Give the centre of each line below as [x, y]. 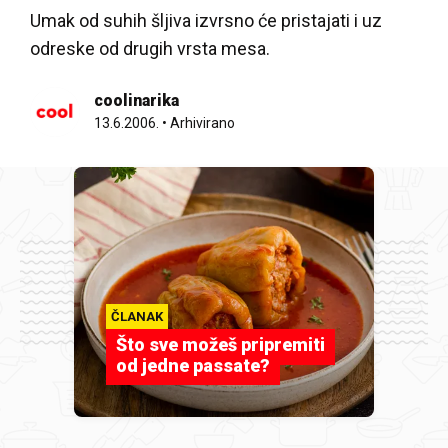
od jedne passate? [193, 366]
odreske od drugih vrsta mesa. [150, 49]
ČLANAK [137, 317]
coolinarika [136, 101]
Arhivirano [202, 123]
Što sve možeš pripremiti [220, 345]
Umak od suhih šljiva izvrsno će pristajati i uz [206, 21]
